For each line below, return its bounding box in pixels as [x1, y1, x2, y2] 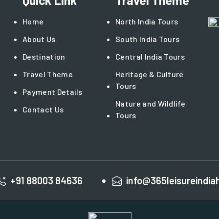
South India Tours [115, 34, 180, 44]
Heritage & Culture [115, 69, 184, 79]
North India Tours [115, 17, 178, 26]
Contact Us [22, 105, 64, 114]
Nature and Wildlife [115, 99, 186, 109]
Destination [22, 52, 66, 62]
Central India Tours [115, 52, 185, 62]
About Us [22, 34, 56, 44]
